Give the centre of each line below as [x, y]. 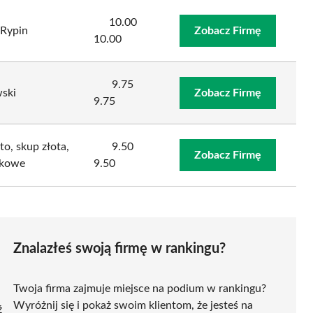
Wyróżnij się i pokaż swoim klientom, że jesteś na [133, 305]
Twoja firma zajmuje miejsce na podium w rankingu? [140, 288]
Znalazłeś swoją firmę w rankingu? [119, 248]
